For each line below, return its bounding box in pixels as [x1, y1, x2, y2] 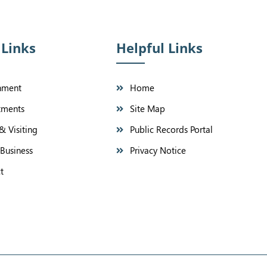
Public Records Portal [129, 123, 213, 135]
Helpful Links [116, 39, 203, 57]
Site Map [129, 103, 165, 114]
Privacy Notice [129, 144, 186, 156]
